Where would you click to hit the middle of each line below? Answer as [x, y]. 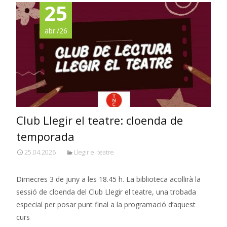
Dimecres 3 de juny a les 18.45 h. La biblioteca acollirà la [108, 179]
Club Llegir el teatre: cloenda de [100, 120]
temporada [45, 137]
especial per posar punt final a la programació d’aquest [106, 205]
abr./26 [56, 31]
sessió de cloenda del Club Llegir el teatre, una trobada [106, 192]
